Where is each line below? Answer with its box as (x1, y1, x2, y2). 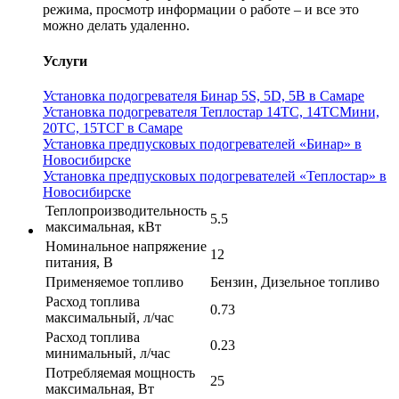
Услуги (43, 53, 87, 69)
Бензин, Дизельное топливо (210, 273, 379, 289)
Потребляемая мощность (45, 364, 195, 380)
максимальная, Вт (45, 380, 154, 396)
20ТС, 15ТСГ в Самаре (43, 119, 183, 135)
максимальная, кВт (45, 218, 161, 234)
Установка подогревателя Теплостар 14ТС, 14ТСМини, (43, 103, 379, 119)
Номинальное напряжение (45, 238, 207, 254)
